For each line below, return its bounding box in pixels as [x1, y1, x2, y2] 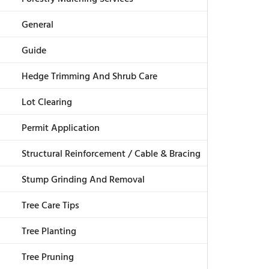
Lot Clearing [22, 95, 72, 111]
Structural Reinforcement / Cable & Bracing [22, 147, 201, 163]
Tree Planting [22, 224, 76, 240]
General [22, 17, 53, 34]
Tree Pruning [22, 250, 74, 266]
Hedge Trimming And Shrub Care [22, 69, 157, 85]
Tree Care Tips [22, 198, 79, 214]
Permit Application [22, 121, 100, 137]
